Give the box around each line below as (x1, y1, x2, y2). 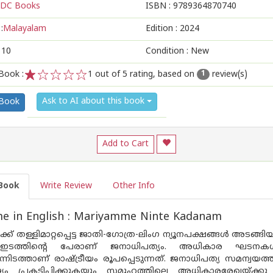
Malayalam (3, 24, 46, 34)
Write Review (40, 181, 92, 191)
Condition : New (146, 46, 209, 57)
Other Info (113, 181, 155, 191)
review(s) (210, 69, 247, 80)
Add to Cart (102, 138, 149, 149)
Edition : (146, 24, 180, 34)
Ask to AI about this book (42, 96, 147, 107)
